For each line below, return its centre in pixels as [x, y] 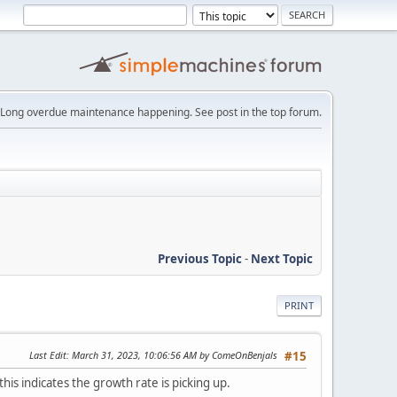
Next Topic [282, 258]
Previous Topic [200, 258]
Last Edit [48, 354]
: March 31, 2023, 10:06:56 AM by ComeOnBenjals [172, 354]
